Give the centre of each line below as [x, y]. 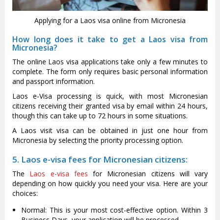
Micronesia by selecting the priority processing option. [98, 140]
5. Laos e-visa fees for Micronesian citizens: [100, 159]
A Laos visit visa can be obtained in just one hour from [110, 130]
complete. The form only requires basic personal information [110, 71]
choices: [25, 193]
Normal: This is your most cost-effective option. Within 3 [114, 210]
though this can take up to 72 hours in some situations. [100, 115]
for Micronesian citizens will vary [148, 173]
